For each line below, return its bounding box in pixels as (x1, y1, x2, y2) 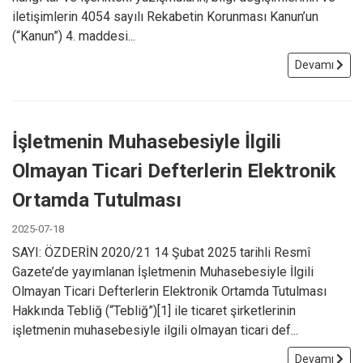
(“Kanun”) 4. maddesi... (12, 28, 135, 44)
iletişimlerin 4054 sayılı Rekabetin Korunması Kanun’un (12, 8, 318, 24)
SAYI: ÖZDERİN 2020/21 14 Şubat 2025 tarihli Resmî (12, 244, 310, 260)
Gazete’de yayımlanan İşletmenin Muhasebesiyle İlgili (12, 263, 314, 280)
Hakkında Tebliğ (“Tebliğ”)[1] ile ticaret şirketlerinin (12, 302, 296, 318)
